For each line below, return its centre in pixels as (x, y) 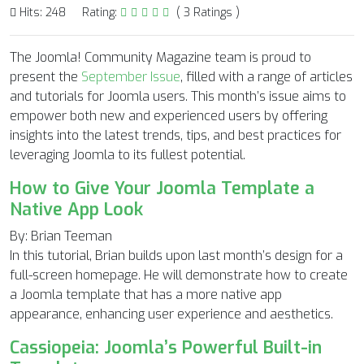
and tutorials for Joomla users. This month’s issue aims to (178, 97)
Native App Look (76, 210)
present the (45, 77)
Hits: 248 (41, 13)
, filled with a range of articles (266, 77)
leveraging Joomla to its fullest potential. (128, 155)
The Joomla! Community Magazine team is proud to (160, 58)
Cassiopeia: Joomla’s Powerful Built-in (166, 348)
